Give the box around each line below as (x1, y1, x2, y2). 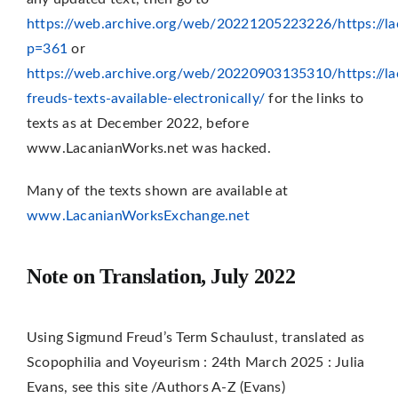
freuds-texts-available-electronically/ (26, 92, 266, 107)
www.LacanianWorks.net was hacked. (26, 141, 271, 156)
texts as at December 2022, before (26, 116, 249, 131)
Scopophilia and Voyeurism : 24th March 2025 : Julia (26, 355, 365, 370)
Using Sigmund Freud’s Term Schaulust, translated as (26, 330, 365, 346)
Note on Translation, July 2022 (26, 265, 296, 289)
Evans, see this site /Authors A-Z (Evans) (26, 380, 285, 395)
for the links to (265, 92, 364, 107)
